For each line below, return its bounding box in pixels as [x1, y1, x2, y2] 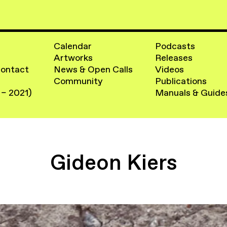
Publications [155, 75, 207, 88]
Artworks [54, 52, 93, 64]
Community [54, 75, 103, 88]
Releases [155, 52, 193, 64]
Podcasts [155, 40, 195, 53]
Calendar [54, 40, 92, 53]
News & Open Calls [54, 63, 133, 76]
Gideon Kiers [50, 147, 177, 177]
